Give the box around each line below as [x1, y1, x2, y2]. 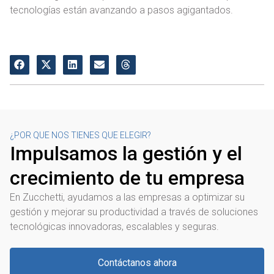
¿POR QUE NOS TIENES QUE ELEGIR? [10, 130, 151, 140]
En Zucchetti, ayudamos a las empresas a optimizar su [10, 191, 245, 203]
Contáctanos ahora [97, 257, 177, 269]
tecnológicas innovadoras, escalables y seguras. [10, 220, 219, 232]
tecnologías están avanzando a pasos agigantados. [10, 4, 233, 17]
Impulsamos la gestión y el [10, 141, 242, 165]
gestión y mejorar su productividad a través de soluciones [10, 206, 258, 218]
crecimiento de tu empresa [10, 166, 245, 190]
